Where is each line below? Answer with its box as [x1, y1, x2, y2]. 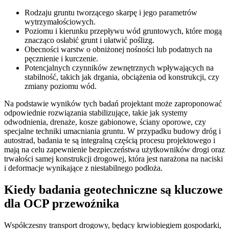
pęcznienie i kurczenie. [25, 54, 98, 63]
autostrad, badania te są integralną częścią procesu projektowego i [4, 136, 215, 145]
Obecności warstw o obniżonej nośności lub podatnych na [25, 45, 212, 54]
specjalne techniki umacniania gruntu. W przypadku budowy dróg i [4, 127, 221, 136]
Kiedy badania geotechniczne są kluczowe [4, 183, 223, 197]
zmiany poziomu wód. [25, 82, 97, 91]
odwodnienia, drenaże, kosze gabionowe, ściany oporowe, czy [4, 118, 206, 127]
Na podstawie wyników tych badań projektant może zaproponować [4, 99, 222, 108]
